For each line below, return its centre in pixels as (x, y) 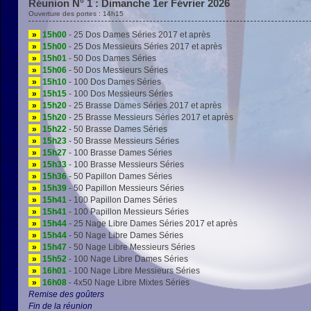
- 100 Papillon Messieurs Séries (128, 211)
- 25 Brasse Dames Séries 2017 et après (144, 105)
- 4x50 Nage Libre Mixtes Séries (128, 282)
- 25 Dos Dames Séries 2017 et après (138, 34)
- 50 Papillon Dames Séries (119, 176)
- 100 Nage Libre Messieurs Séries (133, 270)
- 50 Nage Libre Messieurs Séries (131, 247)
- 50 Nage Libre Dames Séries (125, 235)
